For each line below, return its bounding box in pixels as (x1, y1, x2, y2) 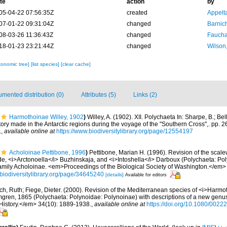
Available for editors (125, 172, 167, 177)
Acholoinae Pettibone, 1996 (9, 149, 86, 156)
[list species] (30, 61, 61, 67)
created (126, 9, 147, 16)
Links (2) (133, 91, 157, 98)
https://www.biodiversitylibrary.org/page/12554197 (56, 128, 193, 135)
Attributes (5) (81, 91, 116, 98)
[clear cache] (60, 61, 91, 67)
